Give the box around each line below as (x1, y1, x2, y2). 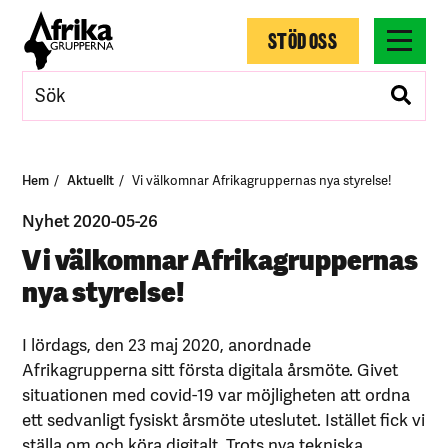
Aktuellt (67, 169, 115, 189)
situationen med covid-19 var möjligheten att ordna (22, 381, 411, 406)
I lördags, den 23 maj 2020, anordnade (22, 331, 312, 356)
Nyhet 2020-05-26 (22, 207, 159, 232)
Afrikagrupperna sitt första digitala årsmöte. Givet (22, 356, 399, 381)
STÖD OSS (268, 24, 338, 55)
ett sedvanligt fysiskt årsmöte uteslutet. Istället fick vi (22, 406, 426, 431)
